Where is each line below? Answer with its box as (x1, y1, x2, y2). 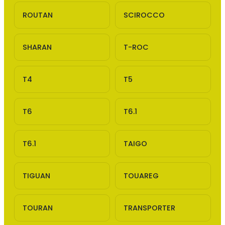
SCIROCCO (124, 10, 165, 20)
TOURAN (23, 202, 53, 213)
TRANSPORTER (124, 202, 175, 213)
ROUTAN (23, 10, 53, 20)
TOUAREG (124, 170, 159, 181)
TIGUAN (23, 170, 51, 181)
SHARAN (23, 42, 52, 52)
